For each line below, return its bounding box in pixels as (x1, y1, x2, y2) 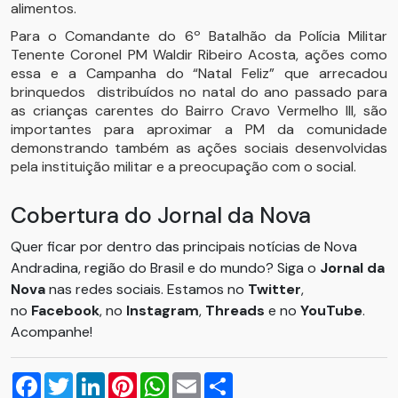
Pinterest (137, 370, 196, 388)
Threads (205, 301, 268, 320)
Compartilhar (233, 370, 318, 388)
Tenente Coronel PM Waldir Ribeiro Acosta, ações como (11, 45, 387, 64)
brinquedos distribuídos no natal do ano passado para (11, 83, 387, 101)
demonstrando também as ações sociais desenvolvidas (11, 139, 387, 157)
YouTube (300, 301, 362, 320)
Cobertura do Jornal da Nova (11, 201, 311, 230)
